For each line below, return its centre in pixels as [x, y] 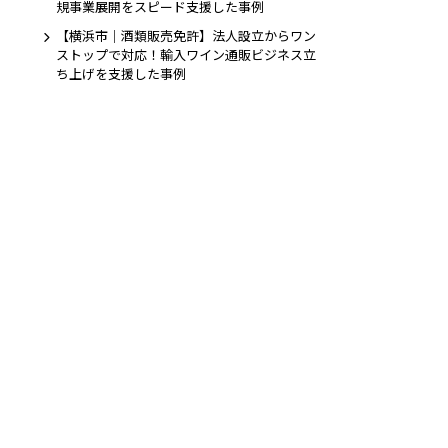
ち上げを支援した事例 [121, 74]
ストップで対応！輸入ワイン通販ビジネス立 [186, 55]
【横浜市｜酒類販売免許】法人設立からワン [186, 36]
